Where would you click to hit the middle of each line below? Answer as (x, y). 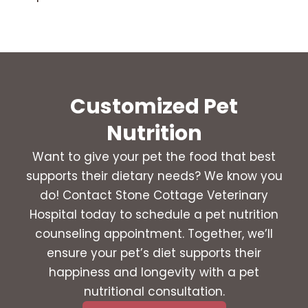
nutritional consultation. (154, 292)
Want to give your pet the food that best (154, 157)
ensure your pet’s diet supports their (154, 253)
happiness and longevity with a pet (154, 273)
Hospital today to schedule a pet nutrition (154, 215)
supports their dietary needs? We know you (154, 176)
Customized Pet (154, 107)
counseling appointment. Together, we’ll (154, 234)
